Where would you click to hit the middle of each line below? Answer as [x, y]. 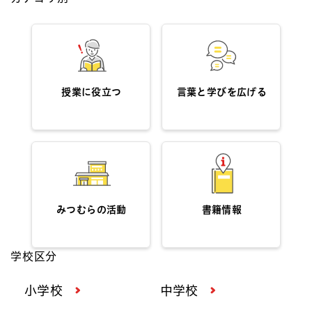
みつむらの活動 [92, 209]
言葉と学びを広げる [222, 92]
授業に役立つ [92, 92]
